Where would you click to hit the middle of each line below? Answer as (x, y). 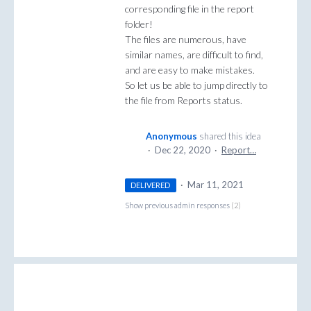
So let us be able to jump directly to (196, 85)
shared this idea (230, 136)
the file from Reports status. (184, 101)
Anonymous (171, 136)
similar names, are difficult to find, (194, 55)
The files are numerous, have (186, 40)
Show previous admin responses (178, 205)
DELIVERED (151, 185)
